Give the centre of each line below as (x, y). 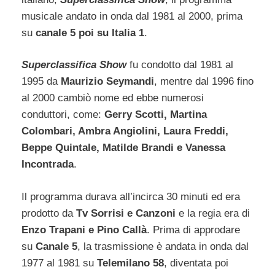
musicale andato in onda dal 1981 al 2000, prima (132, 16)
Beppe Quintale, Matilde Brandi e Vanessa (123, 148)
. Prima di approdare (193, 230)
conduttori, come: (63, 115)
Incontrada (48, 165)
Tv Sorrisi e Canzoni (126, 213)
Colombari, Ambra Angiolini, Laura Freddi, (125, 131)
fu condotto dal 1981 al (181, 65)
